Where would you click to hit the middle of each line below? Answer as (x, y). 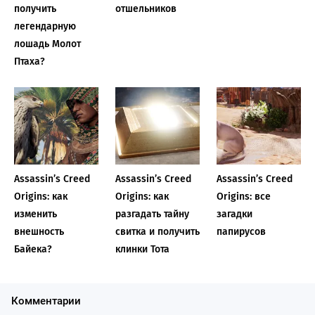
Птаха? (30, 62)
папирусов (241, 232)
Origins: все (243, 197)
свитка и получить (157, 232)
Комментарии (46, 301)
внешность (39, 232)
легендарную (45, 27)
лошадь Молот (47, 44)
